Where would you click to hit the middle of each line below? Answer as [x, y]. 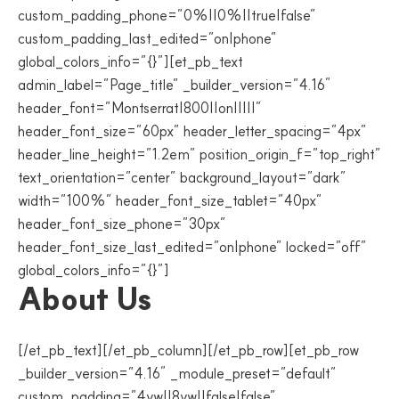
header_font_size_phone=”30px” [122, 224]
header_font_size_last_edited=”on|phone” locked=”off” [192, 247]
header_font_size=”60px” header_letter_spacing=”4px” [192, 131]
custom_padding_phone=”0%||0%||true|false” [167, 15]
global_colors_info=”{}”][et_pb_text [130, 61]
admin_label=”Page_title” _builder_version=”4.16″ [175, 85]
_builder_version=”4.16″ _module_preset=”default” [177, 373]
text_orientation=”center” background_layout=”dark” [182, 177]
